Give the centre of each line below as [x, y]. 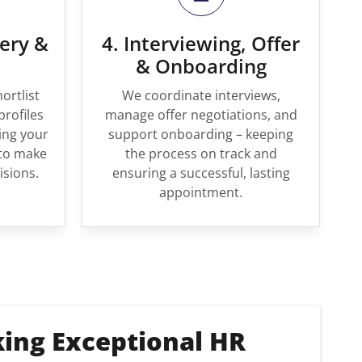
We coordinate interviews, [201, 95]
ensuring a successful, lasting [201, 173]
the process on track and [201, 154]
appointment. [201, 192]
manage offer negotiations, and [201, 115]
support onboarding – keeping [201, 134]
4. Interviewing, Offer [201, 43]
